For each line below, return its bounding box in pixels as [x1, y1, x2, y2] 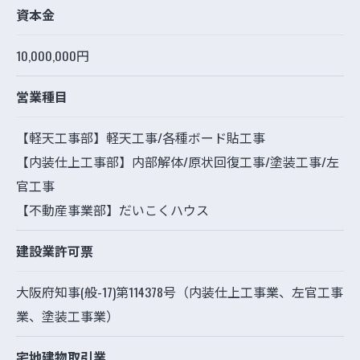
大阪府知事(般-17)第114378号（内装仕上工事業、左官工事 [16, 282, 343, 302]
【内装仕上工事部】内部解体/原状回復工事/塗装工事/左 [16, 152, 339, 172]
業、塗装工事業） [16, 306, 119, 326]
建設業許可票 [16, 241, 93, 261]
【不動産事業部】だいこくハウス [16, 200, 209, 220]
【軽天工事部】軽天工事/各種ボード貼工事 [16, 128, 265, 148]
